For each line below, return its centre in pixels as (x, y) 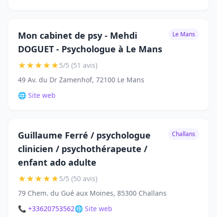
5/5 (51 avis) (78, 65)
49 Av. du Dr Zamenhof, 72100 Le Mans (81, 80)
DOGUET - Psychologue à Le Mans (90, 49)
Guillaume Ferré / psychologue (84, 135)
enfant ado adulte (57, 163)
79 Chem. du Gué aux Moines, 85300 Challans (92, 193)
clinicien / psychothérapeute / (83, 149)
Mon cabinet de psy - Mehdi (77, 36)
